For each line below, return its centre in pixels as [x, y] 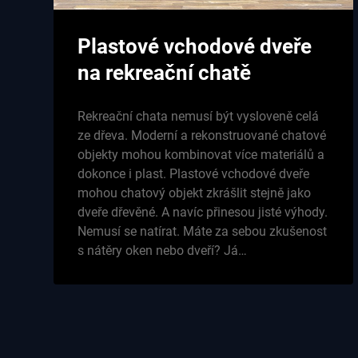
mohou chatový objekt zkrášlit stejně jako [195, 193]
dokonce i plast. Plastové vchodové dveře [194, 173]
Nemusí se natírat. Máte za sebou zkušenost [203, 231]
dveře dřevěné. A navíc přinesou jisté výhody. [203, 212]
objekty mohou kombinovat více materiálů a [201, 154]
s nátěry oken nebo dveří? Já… [163, 250]
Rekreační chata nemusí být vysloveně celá [199, 116]
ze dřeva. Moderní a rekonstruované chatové [202, 135]
